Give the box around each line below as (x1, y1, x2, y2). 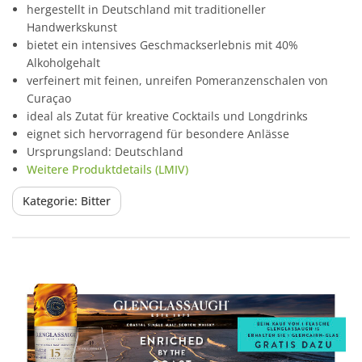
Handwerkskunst (27, 19, 117, 35)
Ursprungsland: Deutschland (27, 143, 183, 159)
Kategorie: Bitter (23, 192, 111, 208)
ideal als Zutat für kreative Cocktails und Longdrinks (27, 107, 308, 124)
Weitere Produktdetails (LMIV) (27, 161, 188, 177)
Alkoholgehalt (27, 54, 100, 70)
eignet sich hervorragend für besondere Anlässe (27, 125, 289, 141)
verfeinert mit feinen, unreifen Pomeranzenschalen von (27, 72, 328, 88)
